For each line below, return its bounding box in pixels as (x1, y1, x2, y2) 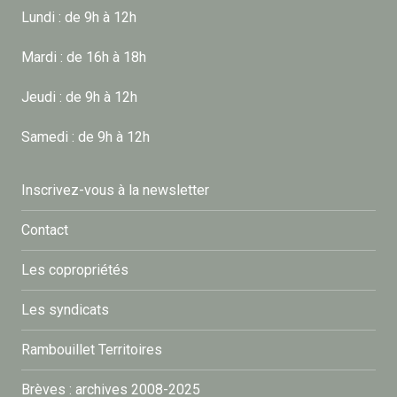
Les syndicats (21, 301, 109, 319)
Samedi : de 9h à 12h (21, 128, 150, 146)
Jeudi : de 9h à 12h (21, 89, 137, 106)
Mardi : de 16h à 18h (21, 49, 146, 66)
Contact (21, 222, 68, 239)
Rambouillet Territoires (21, 341, 162, 359)
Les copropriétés (21, 261, 128, 279)
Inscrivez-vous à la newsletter (21, 182, 209, 199)
